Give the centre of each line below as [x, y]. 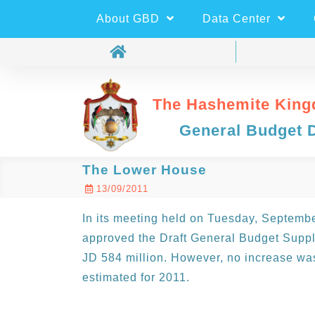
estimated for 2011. [136, 278]
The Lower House [144, 170]
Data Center [238, 19]
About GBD [130, 19]
